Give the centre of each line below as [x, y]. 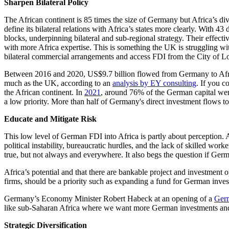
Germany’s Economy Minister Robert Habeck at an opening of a [109, 198]
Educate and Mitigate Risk [50, 119]
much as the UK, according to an [58, 83]
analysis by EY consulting [154, 83]
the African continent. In [44, 92]
